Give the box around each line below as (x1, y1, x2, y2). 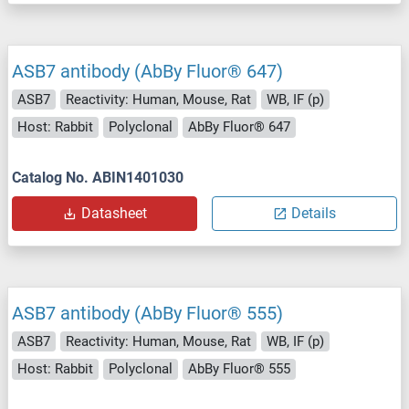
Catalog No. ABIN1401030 (12, 168, 184, 186)
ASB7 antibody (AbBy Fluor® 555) (12, 301, 283, 324)
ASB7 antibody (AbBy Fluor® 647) (12, 59, 283, 82)
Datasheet (80, 204, 147, 222)
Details (291, 204, 336, 222)
